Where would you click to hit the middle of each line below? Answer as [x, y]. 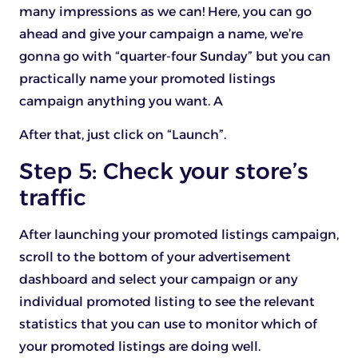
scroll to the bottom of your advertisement [155, 257]
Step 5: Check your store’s [164, 171]
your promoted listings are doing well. [140, 346]
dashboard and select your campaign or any [159, 279]
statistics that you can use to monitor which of [168, 324]
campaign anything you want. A [121, 101]
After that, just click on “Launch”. [123, 135]
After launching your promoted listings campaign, [179, 234]
